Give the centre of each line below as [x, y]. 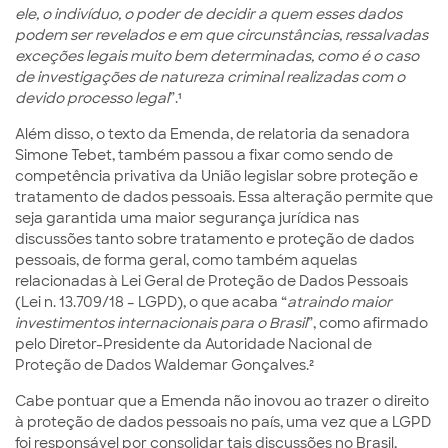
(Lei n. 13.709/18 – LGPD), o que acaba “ [151, 302]
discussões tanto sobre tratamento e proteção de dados [214, 239]
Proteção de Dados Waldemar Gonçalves [160, 365]
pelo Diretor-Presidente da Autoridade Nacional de [193, 344]
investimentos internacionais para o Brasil [161, 323]
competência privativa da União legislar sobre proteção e [216, 176]
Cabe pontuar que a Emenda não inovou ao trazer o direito [222, 401]
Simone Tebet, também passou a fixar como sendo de [204, 155]
